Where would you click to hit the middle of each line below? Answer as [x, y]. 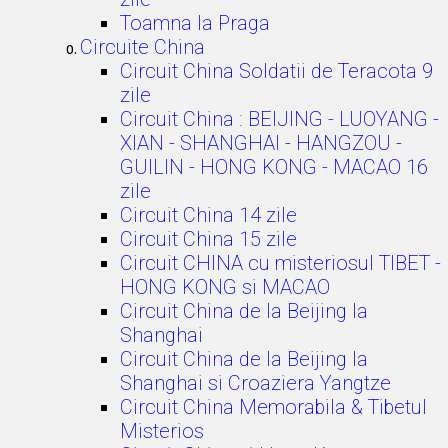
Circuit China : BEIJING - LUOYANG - [279, 119]
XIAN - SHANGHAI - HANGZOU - [261, 143]
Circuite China [142, 47]
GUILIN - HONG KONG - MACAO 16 [274, 167]
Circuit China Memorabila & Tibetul [273, 407]
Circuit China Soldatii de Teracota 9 [276, 71]
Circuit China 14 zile [208, 215]
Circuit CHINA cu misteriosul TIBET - [280, 263]
